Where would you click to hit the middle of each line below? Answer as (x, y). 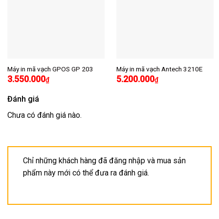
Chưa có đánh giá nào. (44, 115)
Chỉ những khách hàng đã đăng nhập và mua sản (104, 160)
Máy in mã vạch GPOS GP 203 (50, 69)
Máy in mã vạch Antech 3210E (159, 69)
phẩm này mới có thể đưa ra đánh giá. (86, 173)
